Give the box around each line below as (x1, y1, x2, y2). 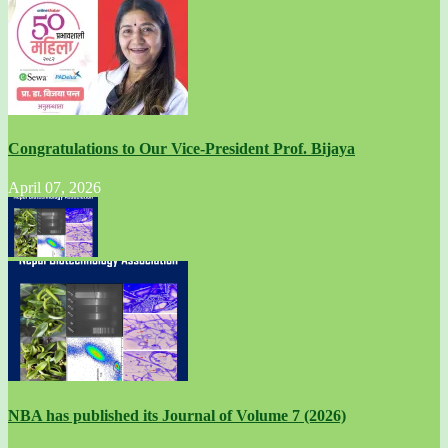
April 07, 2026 (8, 179, 101, 197)
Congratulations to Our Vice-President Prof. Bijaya (8, 140, 355, 158)
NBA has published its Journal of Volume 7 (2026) (8, 406, 346, 424)
